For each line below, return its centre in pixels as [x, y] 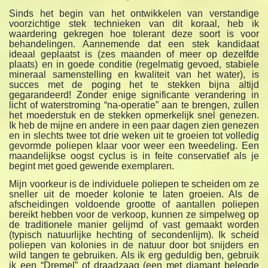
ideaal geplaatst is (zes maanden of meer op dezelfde [134, 54]
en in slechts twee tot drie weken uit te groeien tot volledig [134, 136]
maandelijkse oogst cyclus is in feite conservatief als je [134, 156]
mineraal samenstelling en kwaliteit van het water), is [134, 75]
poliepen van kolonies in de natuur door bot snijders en [134, 245]
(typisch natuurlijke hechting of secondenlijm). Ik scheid [134, 235]
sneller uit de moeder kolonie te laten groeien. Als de [134, 194]
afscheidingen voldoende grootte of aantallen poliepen [134, 205]
